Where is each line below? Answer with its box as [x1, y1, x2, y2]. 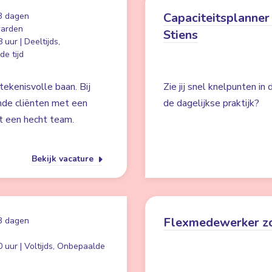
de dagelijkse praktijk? [163, 97, 259, 110]
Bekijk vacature [32, 153, 96, 165]
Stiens [163, 27, 198, 43]
